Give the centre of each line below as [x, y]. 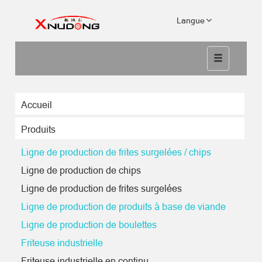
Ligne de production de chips [81, 170]
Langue [191, 20]
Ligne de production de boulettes [89, 224]
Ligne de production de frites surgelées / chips [116, 152]
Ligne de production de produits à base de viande [123, 206]
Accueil [36, 104]
